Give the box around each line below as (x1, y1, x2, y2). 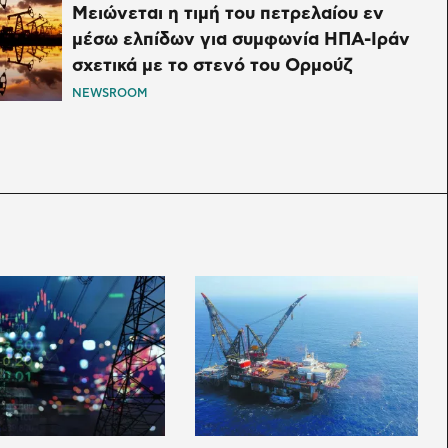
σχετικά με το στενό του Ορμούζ (71, 56, 352, 75)
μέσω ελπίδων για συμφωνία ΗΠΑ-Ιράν (71, 30, 410, 49)
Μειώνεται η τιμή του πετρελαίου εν (71, 4, 384, 23)
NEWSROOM (71, 86, 147, 99)
